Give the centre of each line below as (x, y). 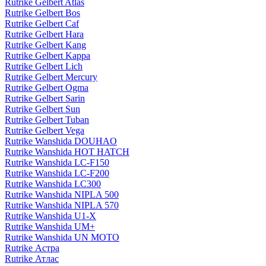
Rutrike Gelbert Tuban (47, 120)
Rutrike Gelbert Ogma (47, 88)
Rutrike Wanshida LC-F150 (57, 163)
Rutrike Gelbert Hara (44, 34)
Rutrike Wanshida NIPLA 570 (62, 205)
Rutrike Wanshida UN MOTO (62, 237)
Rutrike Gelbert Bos (42, 13)
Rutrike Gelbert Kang (45, 45)
